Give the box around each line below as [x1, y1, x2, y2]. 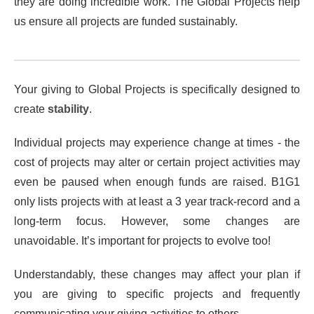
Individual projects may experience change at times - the [14, 136, 300, 149]
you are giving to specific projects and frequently [14, 287, 300, 300]
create [14, 102, 48, 115]
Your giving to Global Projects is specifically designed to [14, 83, 300, 95]
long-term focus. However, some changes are [14, 214, 300, 227]
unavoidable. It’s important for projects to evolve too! [14, 234, 273, 247]
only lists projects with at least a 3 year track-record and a [14, 195, 300, 207]
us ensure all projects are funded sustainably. [14, 15, 240, 27]
